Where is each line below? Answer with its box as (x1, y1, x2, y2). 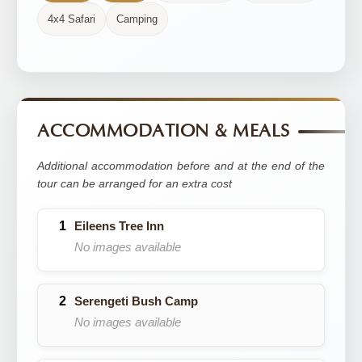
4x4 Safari (48, 13, 95, 25)
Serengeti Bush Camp (74, 294, 198, 308)
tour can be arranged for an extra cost (37, 177, 232, 190)
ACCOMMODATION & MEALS (37, 121, 290, 141)
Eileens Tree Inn (74, 219, 164, 233)
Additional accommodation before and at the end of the (37, 159, 325, 172)
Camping (116, 13, 158, 25)
